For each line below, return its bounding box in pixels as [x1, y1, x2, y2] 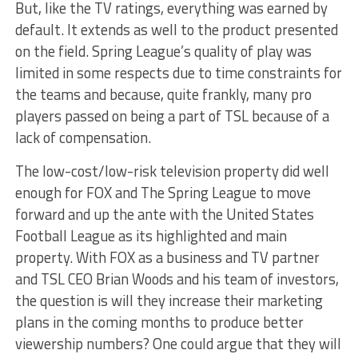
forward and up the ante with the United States [14, 202, 314, 225]
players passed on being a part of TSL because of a [14, 104, 329, 127]
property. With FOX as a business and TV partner [14, 245, 320, 268]
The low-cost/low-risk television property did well [14, 159, 329, 182]
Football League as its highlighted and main [14, 224, 287, 247]
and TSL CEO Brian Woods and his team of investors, [14, 267, 339, 290]
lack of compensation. [14, 125, 151, 149]
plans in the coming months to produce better [14, 310, 304, 333]
